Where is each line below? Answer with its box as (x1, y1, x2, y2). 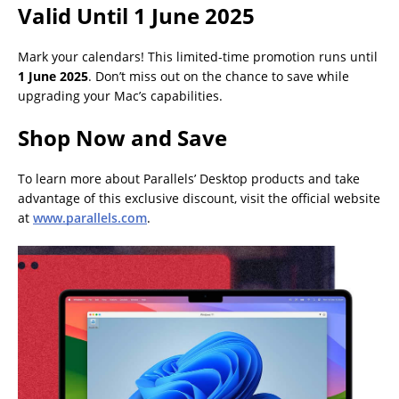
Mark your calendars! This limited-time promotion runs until (18, 47, 378, 65)
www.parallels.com (33, 208, 147, 226)
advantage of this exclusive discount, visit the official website (18, 189, 380, 207)
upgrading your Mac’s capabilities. (18, 86, 223, 104)
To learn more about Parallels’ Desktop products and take (18, 169, 360, 187)
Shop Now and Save (18, 122, 227, 152)
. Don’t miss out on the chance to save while (88, 67, 349, 85)
